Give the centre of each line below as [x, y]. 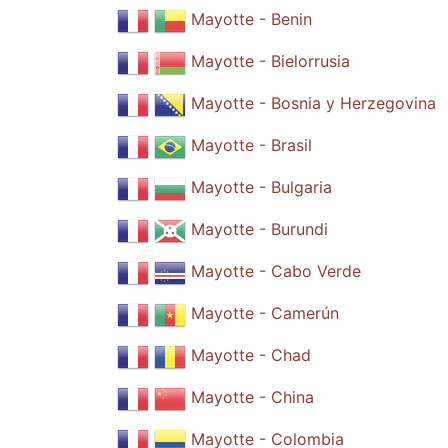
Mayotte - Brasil [251, 145]
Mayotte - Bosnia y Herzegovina [313, 103]
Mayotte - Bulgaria [261, 187]
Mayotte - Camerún [265, 313]
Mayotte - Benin [251, 19]
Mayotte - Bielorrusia [270, 61]
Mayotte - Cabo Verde [276, 271]
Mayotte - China [252, 397]
